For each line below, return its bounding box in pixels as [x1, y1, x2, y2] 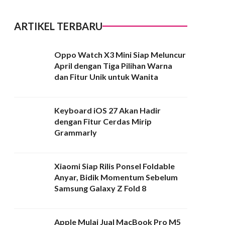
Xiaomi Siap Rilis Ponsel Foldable [54, 161, 175, 171]
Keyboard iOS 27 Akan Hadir [54, 105, 161, 115]
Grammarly [54, 127, 97, 137]
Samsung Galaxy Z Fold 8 [54, 183, 146, 193]
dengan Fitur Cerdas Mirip [54, 116, 152, 126]
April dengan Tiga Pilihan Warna [54, 60, 172, 70]
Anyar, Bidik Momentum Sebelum [54, 172, 178, 182]
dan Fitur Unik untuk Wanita [54, 71, 158, 81]
